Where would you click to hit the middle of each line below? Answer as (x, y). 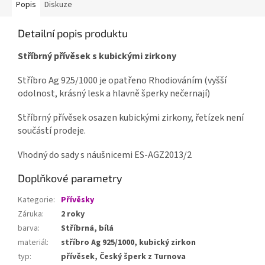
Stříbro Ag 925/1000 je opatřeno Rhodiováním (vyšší (122, 81)
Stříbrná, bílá (87, 229)
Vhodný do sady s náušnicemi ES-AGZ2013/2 (105, 155)
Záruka (30, 214)
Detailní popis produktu (73, 33)
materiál (32, 243)
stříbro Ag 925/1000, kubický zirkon (128, 243)
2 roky (73, 214)
